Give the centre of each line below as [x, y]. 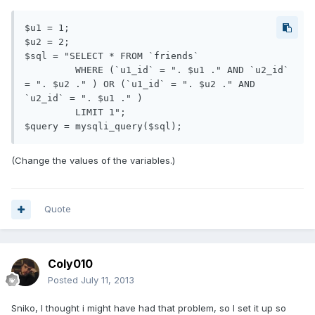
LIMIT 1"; [50, 112]
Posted [64, 280]
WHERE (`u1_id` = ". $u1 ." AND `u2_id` [50, 70]
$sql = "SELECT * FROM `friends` [112, 56]
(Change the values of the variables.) [93, 161]
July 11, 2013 [108, 280]
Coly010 [70, 264]
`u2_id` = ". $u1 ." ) [86, 98]
